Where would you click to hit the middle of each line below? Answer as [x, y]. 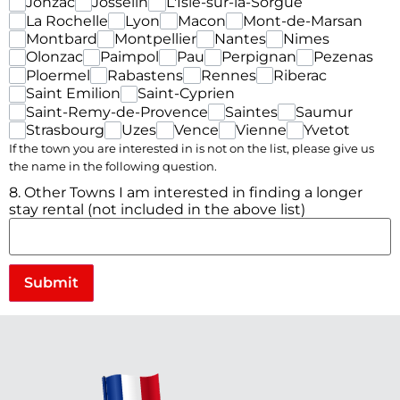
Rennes [228, 75]
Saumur [324, 112]
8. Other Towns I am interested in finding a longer [186, 192]
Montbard [62, 39]
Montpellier [156, 39]
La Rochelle [67, 21]
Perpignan [258, 57]
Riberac [300, 75]
